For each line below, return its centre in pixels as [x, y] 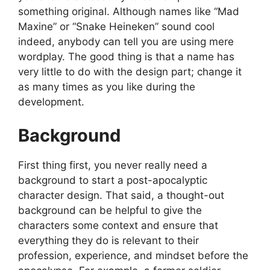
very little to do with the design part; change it [130, 72]
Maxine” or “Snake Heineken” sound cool [116, 27]
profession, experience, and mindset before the [133, 255]
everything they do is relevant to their [108, 240]
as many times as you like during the [107, 87]
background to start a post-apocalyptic [113, 180]
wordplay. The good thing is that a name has [126, 57]
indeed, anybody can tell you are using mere [126, 42]
